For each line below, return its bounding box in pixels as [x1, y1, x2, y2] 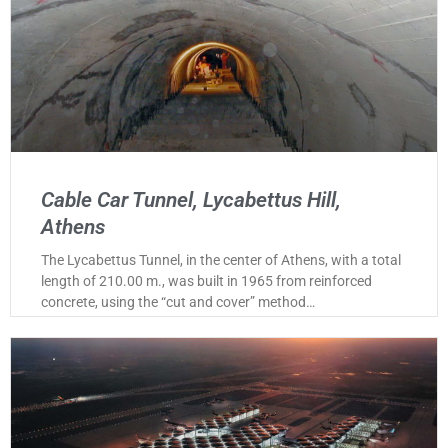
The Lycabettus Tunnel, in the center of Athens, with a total [41, 252, 401, 269]
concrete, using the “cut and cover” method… [41, 294, 315, 311]
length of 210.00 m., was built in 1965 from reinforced [41, 273, 372, 290]
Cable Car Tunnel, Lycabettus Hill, [41, 188, 341, 213]
